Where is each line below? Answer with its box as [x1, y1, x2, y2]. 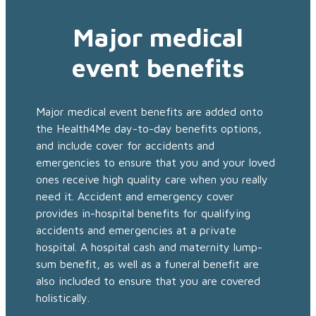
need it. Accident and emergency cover [36, 190, 235, 203]
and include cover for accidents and [36, 139, 215, 152]
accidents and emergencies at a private [36, 224, 237, 237]
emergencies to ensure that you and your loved [36, 156, 276, 169]
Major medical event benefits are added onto [36, 105, 264, 119]
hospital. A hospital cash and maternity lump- [36, 241, 263, 254]
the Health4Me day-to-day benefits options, [36, 122, 262, 135]
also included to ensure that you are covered [36, 274, 261, 288]
